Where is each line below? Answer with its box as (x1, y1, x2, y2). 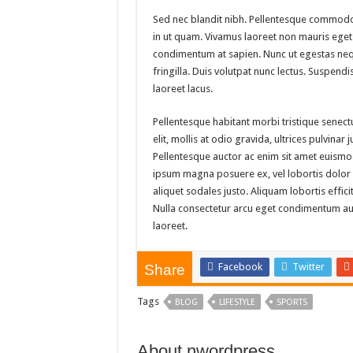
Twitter (292, 261, 325, 273)
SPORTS (276, 297, 307, 307)
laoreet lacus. (152, 83, 213, 95)
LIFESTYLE (218, 297, 255, 307)
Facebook (217, 261, 262, 273)
